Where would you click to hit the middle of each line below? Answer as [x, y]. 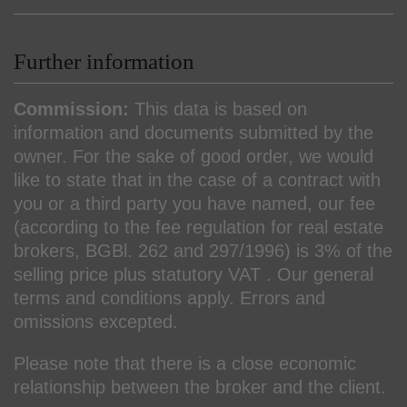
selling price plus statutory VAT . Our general [194, 274]
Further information [104, 61]
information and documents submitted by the [194, 132]
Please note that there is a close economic [185, 363]
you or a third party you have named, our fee [194, 203]
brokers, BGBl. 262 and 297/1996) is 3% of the [203, 250]
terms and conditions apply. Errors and [169, 298]
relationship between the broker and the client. [200, 387]
